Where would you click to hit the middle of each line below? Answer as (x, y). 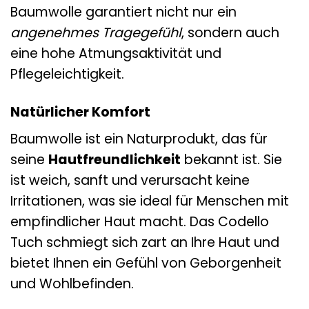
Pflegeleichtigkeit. (67, 74)
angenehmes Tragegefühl (96, 32)
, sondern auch (230, 32)
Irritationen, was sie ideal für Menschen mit (150, 201)
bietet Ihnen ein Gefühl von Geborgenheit (146, 263)
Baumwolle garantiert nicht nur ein (123, 12)
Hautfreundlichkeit (114, 160)
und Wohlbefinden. (72, 284)
